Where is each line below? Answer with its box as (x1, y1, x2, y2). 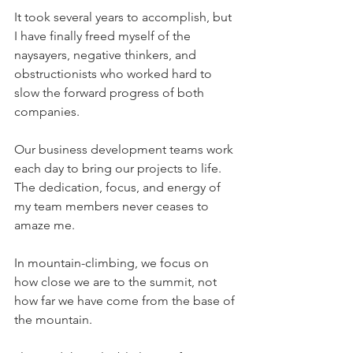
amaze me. (14, 217, 75, 232)
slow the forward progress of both (14, 84, 207, 100)
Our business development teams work (14, 141, 236, 157)
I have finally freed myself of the (14, 28, 194, 43)
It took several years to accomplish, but (14, 9, 235, 24)
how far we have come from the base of (14, 292, 238, 308)
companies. (14, 103, 80, 119)
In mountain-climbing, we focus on (14, 255, 212, 270)
